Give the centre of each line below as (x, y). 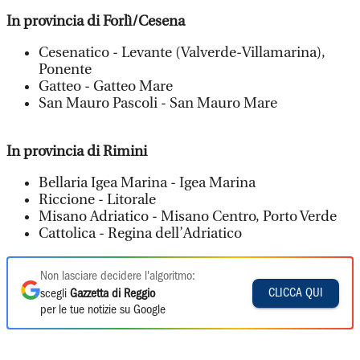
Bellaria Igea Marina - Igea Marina (147, 183)
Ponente (65, 70)
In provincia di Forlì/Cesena (96, 21)
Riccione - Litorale (97, 200)
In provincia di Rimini (77, 151)
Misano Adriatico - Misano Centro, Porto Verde (188, 217)
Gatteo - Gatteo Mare (106, 86)
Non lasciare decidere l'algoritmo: (118, 276)
